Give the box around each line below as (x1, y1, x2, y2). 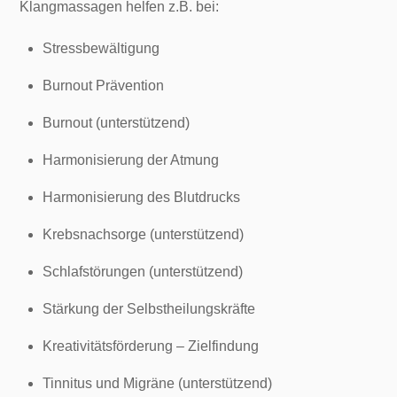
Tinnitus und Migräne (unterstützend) (43, 376, 272, 392)
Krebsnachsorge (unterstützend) (43, 227, 244, 243)
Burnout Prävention (43, 78, 164, 94)
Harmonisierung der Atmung (43, 152, 219, 168)
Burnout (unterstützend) (43, 115, 190, 131)
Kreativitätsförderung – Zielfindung (43, 339, 259, 354)
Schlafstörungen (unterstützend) (43, 264, 243, 280)
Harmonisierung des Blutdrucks (43, 190, 240, 206)
